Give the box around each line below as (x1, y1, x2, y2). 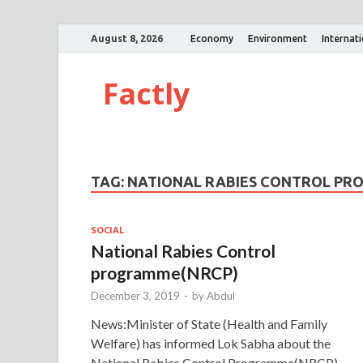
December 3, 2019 (91, 288, 180, 302)
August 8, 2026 (91, 32, 163, 44)
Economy (190, 32, 233, 44)
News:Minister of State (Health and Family (91, 315, 327, 331)
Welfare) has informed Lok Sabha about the (91, 335, 331, 351)
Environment (248, 32, 307, 44)
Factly (103, 74, 190, 113)
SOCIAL (91, 224, 124, 235)
